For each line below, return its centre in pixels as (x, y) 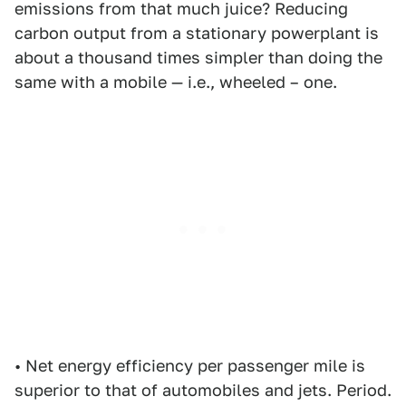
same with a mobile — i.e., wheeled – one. (176, 82)
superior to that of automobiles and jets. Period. (203, 390)
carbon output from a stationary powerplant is (197, 33)
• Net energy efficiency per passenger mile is (190, 366)
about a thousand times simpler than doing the (198, 58)
